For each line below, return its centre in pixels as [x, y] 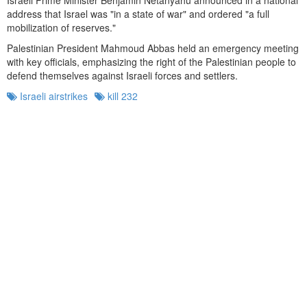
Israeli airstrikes [52, 96]
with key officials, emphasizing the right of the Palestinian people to [151, 61]
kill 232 [121, 96]
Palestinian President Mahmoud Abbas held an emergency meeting [153, 48]
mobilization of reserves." [61, 27]
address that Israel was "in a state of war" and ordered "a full [138, 13]
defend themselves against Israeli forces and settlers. [122, 75]
